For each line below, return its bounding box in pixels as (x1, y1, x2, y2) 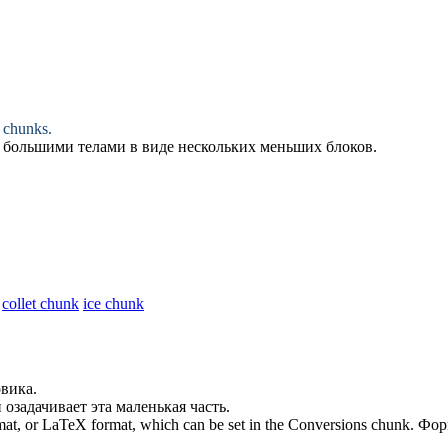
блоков (326, 137, 373, 155)
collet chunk (2, 294, 79, 312)
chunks (3, 119, 48, 137)
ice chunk (83, 294, 144, 312)
